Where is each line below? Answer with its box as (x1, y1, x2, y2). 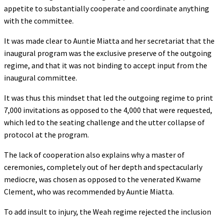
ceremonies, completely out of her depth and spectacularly (4, 162, 202, 172)
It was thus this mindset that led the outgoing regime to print (4, 92, 213, 103)
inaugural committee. (4, 72, 77, 82)
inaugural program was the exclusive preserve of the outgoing (4, 48, 212, 58)
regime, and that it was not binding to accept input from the (4, 60, 207, 70)
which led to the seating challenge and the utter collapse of (4, 117, 205, 127)
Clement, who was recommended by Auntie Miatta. (4, 186, 174, 196)
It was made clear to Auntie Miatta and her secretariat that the (4, 35, 215, 46)
